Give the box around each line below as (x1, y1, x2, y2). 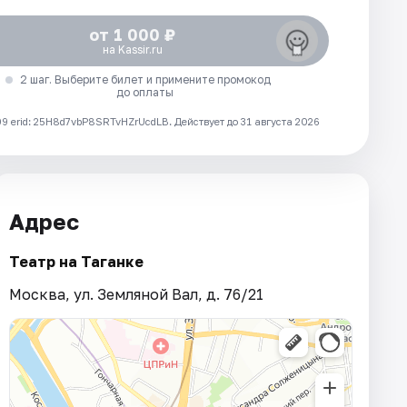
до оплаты (116, 85, 174, 100)
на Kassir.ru (102, 43, 163, 57)
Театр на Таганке (9, 253, 144, 272)
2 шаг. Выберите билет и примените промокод (19, 73, 271, 87)
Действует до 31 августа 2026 (174, 115, 320, 128)
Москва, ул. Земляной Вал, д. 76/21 (9, 285, 263, 304)
